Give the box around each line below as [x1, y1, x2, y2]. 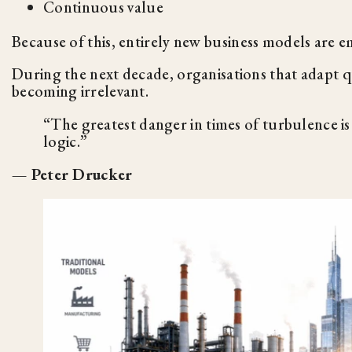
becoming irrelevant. [12, 80, 149, 101]
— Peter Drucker [12, 163, 133, 185]
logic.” [43, 130, 88, 152]
